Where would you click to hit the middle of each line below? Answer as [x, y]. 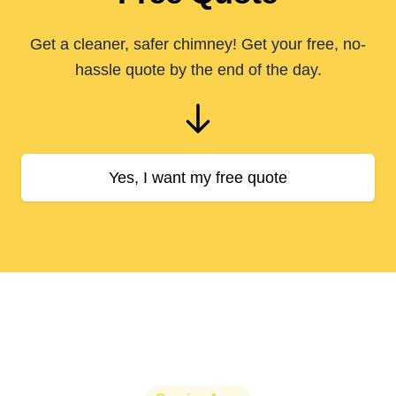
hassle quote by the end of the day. [198, 70]
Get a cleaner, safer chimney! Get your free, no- [198, 44]
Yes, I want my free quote [198, 178]
